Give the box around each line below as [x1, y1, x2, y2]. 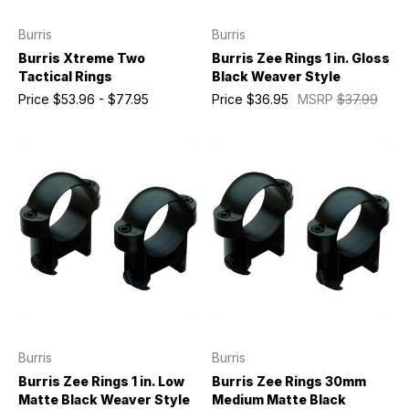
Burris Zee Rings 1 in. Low [18, 372, 184, 389]
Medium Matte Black [211, 391, 346, 407]
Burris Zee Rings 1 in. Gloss [211, 50, 390, 66]
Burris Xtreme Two [18, 50, 145, 66]
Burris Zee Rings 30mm [211, 372, 366, 389]
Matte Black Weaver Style [18, 391, 190, 407]
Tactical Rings [18, 68, 112, 84]
